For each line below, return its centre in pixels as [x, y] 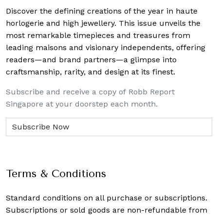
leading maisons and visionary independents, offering [106, 47]
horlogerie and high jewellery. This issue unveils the [103, 23]
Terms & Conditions [56, 173]
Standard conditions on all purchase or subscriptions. [107, 198]
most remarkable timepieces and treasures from [98, 35]
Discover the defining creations [65, 11]
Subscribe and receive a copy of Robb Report [90, 91]
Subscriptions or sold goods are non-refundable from [107, 210]
